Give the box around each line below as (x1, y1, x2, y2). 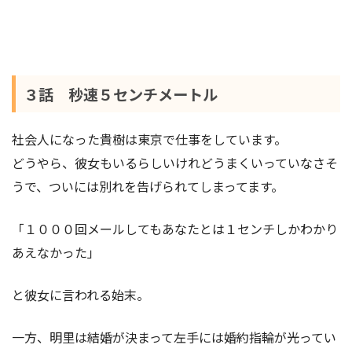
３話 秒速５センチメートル (23, 82, 218, 105)
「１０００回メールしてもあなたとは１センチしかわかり (12, 219, 338, 239)
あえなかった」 (12, 243, 100, 262)
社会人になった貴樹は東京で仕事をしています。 (12, 130, 287, 149)
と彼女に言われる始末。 (12, 285, 149, 305)
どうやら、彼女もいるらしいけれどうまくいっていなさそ (12, 153, 338, 173)
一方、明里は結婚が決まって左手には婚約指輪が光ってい (12, 328, 336, 347)
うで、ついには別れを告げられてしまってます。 (12, 177, 284, 196)
